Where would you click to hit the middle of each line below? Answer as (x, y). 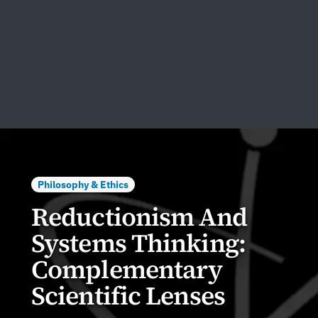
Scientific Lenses (128, 296)
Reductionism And (139, 217)
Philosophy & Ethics (83, 184)
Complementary (127, 270)
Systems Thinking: (138, 243)
